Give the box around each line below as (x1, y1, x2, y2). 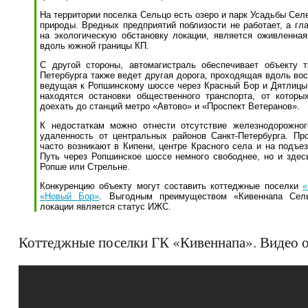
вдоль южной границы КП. (40, 41, 149, 51)
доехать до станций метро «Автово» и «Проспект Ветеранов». (40, 101, 300, 111)
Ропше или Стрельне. (40, 162, 130, 172)
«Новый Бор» (40, 191, 100, 201)
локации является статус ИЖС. (40, 201, 171, 212)
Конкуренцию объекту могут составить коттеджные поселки (40, 181, 302, 191)
